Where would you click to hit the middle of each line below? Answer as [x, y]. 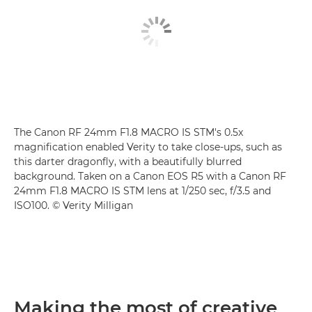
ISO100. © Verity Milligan [73, 205]
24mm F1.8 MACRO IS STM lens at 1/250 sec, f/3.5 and [142, 190]
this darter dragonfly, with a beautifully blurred [128, 161]
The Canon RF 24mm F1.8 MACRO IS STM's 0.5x [128, 132]
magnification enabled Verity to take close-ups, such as [148, 147]
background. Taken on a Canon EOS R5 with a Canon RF [150, 176]
